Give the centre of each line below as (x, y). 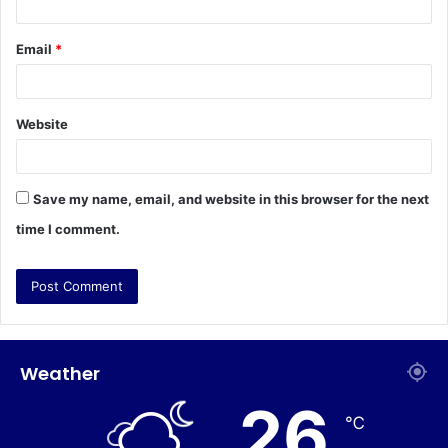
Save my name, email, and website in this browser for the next (231, 198)
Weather (60, 373)
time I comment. (68, 228)
